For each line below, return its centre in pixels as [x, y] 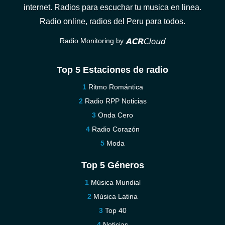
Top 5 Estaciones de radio [113, 70]
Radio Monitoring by [92, 41]
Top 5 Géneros [113, 165]
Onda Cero [116, 115]
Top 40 [116, 210]
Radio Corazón [116, 129]
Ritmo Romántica [116, 87]
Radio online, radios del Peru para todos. [113, 21]
